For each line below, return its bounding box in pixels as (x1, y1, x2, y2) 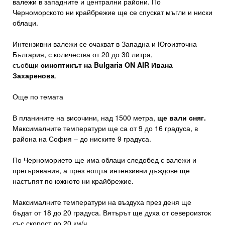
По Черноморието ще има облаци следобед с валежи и (13, 155, 196, 165)
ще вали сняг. (157, 113, 206, 123)
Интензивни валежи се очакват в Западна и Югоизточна (13, 39, 197, 49)
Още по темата (13, 91, 63, 102)
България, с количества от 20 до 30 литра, (13, 49, 153, 60)
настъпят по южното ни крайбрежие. (13, 176, 134, 186)
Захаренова (13, 70, 55, 81)
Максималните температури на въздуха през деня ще (13, 197, 191, 207)
